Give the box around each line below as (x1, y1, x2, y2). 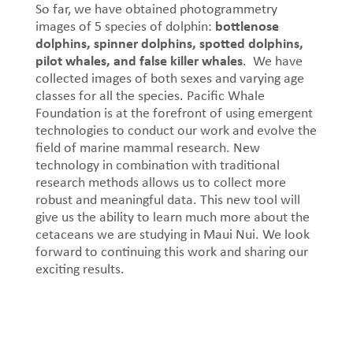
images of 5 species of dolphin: (35, 17, 215, 36)
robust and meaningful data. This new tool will (35, 190, 300, 210)
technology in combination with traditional (35, 155, 280, 175)
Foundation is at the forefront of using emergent (35, 103, 313, 123)
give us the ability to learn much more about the (35, 207, 310, 227)
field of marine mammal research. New (35, 138, 260, 158)
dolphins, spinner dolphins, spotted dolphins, (35, 33, 303, 54)
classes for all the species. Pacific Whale (35, 86, 265, 106)
